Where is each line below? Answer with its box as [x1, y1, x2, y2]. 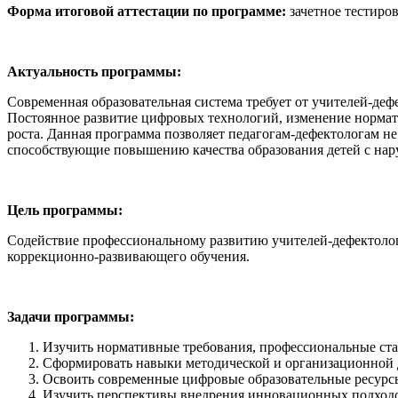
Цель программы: [7, 203, 123, 219]
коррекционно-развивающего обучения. [7, 249, 250, 265]
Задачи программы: [7, 309, 134, 325]
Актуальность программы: [7, 64, 181, 80]
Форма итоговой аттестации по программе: [7, 4, 286, 20]
